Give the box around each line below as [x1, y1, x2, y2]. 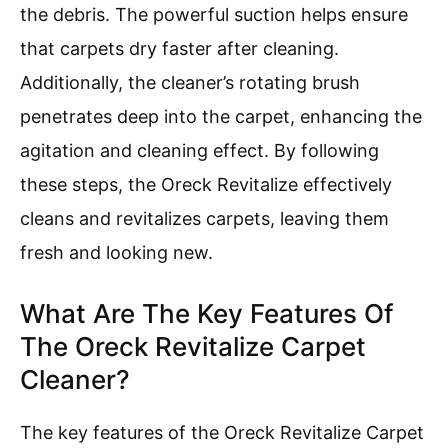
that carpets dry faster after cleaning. [20, 38, 339, 60]
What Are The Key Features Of [20, 298, 394, 330]
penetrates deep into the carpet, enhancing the [20, 106, 422, 128]
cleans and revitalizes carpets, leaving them [20, 208, 389, 230]
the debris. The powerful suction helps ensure [20, 4, 408, 26]
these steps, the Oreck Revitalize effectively [20, 174, 392, 196]
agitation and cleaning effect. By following [20, 140, 379, 162]
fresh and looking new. [20, 242, 213, 264]
